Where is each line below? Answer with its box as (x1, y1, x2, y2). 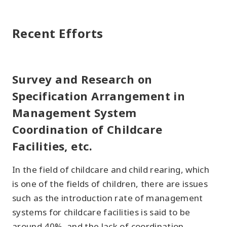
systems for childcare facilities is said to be (12, 206, 191, 218)
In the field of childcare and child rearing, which (12, 164, 209, 175)
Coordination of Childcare (12, 122, 163, 137)
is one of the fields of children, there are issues (12, 178, 208, 190)
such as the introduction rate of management (12, 192, 203, 204)
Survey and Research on (12, 71, 153, 87)
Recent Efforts (12, 25, 103, 42)
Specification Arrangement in (12, 88, 185, 103)
